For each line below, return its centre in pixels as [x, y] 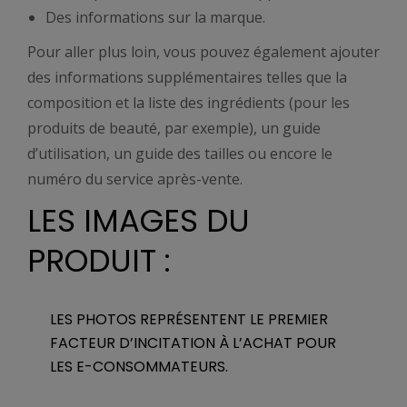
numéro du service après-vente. [137, 179]
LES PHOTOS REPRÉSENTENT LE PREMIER [189, 319]
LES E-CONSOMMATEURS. [139, 367]
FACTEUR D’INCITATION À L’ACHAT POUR [193, 343]
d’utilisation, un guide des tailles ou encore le [180, 154]
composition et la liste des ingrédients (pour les [189, 103]
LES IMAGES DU [139, 221]
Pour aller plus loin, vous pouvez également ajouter [203, 52]
